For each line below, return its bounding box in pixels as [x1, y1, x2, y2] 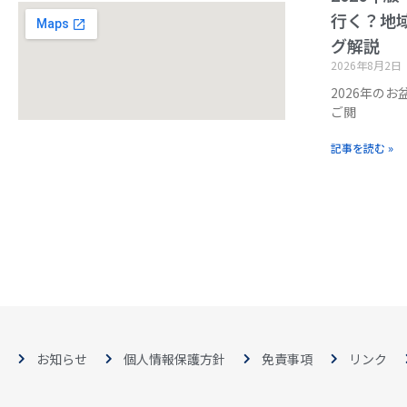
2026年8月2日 [330, 57, 402, 74]
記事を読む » [330, 140, 393, 156]
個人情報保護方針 [124, 350, 225, 369]
